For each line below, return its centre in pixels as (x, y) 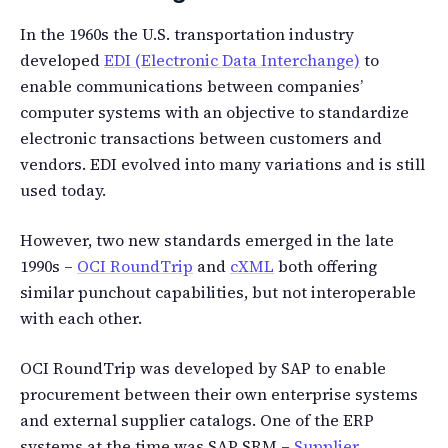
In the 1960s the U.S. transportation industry (187, 33)
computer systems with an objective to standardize (214, 111)
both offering (325, 265)
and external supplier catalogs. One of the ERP (197, 419)
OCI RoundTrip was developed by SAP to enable (203, 367)
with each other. (81, 317)
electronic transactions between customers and (201, 137)
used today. (63, 189)
